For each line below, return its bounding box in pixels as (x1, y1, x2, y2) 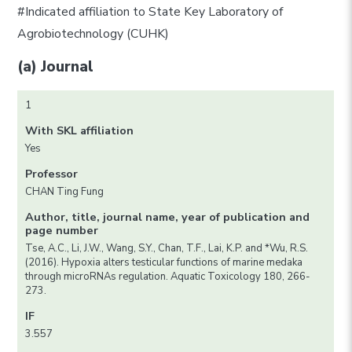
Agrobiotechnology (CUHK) (17, 25, 170, 43)
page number (25, 222, 99, 239)
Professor (25, 166, 79, 182)
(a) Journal (17, 55, 94, 77)
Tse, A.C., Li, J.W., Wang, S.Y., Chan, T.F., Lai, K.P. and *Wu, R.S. (25, 241, 309, 256)
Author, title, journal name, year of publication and (25, 209, 310, 225)
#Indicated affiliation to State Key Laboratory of (17, 3, 284, 21)
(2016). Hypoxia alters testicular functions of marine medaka (25, 255, 303, 270)
